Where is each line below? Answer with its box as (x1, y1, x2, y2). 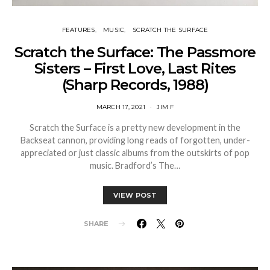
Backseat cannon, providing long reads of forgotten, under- (20, 135, 250, 146)
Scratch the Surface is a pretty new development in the (30, 122, 240, 133)
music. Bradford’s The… (90, 160, 180, 171)
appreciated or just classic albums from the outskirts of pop (20, 148, 250, 159)
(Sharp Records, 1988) (61, 76, 209, 94)
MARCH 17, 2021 (96, 103, 145, 111)
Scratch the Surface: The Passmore (14, 43, 256, 61)
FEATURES (61, 26, 95, 34)
